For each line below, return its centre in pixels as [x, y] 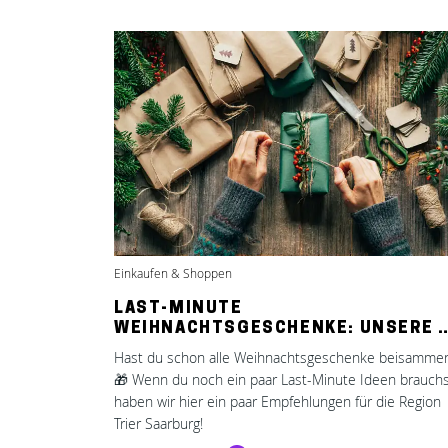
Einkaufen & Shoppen [173, 273]
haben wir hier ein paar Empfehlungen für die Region [277, 401]
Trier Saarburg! [158, 423]
